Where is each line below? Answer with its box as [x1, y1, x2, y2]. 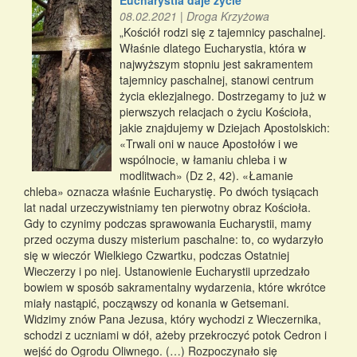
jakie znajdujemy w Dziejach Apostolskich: [120, 120, 330, 136]
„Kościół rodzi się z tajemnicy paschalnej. [120, 24, 326, 41]
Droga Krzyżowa [186, 8, 269, 25]
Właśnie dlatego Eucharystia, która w [120, 40, 306, 57]
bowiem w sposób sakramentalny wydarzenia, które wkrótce [24, 279, 326, 296]
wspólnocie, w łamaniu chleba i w [120, 151, 287, 168]
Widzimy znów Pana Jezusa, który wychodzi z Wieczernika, [24, 311, 321, 328]
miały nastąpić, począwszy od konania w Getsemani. [24, 295, 289, 312]
